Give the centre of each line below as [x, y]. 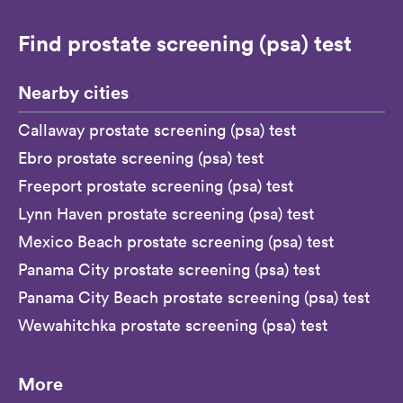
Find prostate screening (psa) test [185, 44]
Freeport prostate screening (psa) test [156, 186]
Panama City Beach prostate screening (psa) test [194, 298]
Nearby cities [73, 93]
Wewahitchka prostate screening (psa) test [173, 326]
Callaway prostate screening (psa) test [157, 130]
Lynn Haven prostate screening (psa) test [166, 214]
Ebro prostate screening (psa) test [141, 158]
